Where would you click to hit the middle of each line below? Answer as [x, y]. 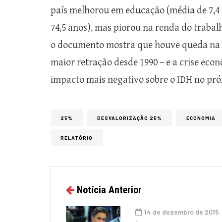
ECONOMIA [201, 118]
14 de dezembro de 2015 [182, 212]
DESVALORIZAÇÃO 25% [130, 118]
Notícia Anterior [109, 190]
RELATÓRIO [77, 138]
